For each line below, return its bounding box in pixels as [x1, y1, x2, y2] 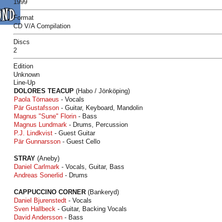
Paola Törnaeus [14, 96, 59, 103]
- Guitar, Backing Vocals [55, 205, 127, 213]
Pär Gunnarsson [14, 138, 60, 145]
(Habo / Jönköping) [74, 87, 130, 95]
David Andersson [14, 214, 62, 221]
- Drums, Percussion [67, 121, 128, 128]
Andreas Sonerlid [14, 171, 63, 179]
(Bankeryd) [86, 188, 119, 196]
